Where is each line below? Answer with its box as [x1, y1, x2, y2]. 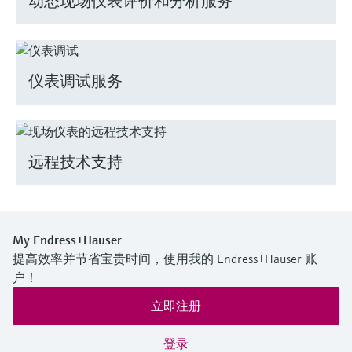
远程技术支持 [28, 152, 123, 172]
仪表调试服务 [28, 71, 123, 92]
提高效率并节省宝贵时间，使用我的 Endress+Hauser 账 [13, 250, 317, 266]
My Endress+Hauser [13, 231, 122, 247]
